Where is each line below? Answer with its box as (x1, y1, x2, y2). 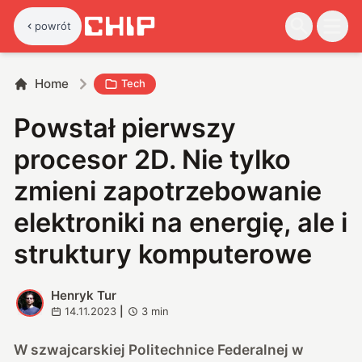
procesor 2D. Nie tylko (14, 143, 292, 175)
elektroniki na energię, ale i (14, 206, 348, 238)
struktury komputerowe (14, 238, 313, 270)
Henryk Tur (50, 287, 116, 303)
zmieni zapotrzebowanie (14, 175, 322, 207)
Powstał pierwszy (14, 112, 237, 144)
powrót (35, 19, 72, 32)
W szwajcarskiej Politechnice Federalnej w (14, 340, 305, 358)
